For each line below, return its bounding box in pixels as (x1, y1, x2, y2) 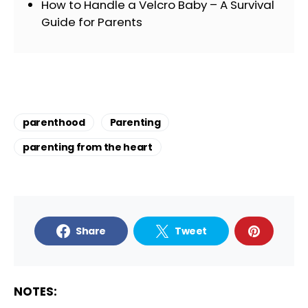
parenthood (23, 115, 85, 129)
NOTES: (14, 283, 57, 300)
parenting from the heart (23, 140, 153, 154)
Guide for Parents (41, 13, 142, 30)
